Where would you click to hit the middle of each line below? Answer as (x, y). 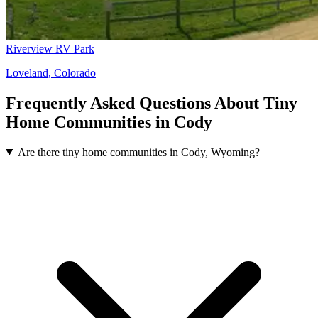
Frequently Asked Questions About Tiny (152, 103)
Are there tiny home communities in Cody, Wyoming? (138, 152)
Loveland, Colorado (51, 72)
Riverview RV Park (50, 48)
